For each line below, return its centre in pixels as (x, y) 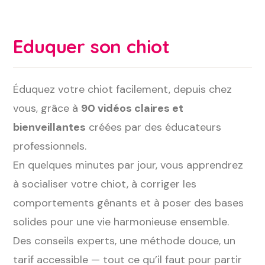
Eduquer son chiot (92, 46)
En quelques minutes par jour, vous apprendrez (128, 165)
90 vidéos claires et (132, 108)
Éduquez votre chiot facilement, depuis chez (123, 89)
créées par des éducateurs (154, 127)
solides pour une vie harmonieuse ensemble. (121, 222)
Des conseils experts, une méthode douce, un (125, 241)
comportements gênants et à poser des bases (129, 203)
